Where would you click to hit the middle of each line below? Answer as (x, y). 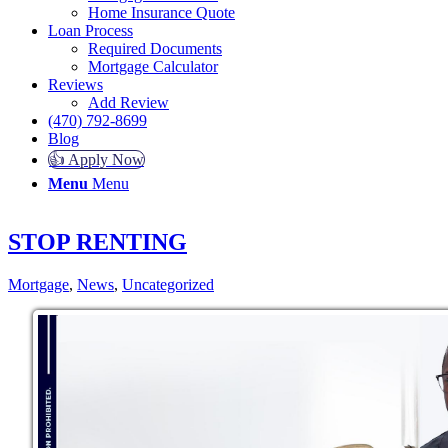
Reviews (75, 84)
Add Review (128, 102)
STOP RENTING (97, 241)
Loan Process (90, 30)
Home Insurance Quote (161, 12)
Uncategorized (168, 284)
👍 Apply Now (96, 159)
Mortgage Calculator (153, 66)
